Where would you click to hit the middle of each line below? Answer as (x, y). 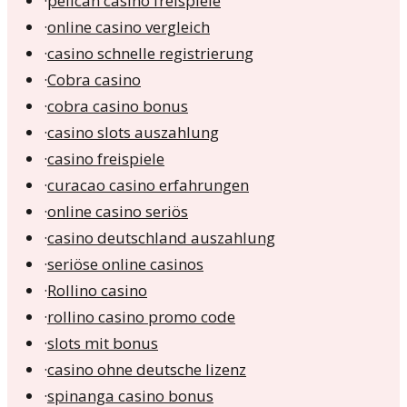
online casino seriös (118, 212)
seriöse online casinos (125, 264)
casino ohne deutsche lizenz (147, 370)
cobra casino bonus (118, 106)
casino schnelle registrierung (150, 54)
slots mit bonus (103, 343)
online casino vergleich (129, 27)
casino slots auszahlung (133, 133)
